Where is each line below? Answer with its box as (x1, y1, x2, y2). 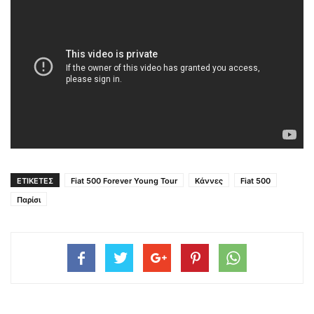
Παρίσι (17, 194, 41, 205)
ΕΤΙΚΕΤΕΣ (17, 175, 53, 186)
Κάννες (195, 175, 223, 186)
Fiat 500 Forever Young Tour (71, 175, 177, 186)
